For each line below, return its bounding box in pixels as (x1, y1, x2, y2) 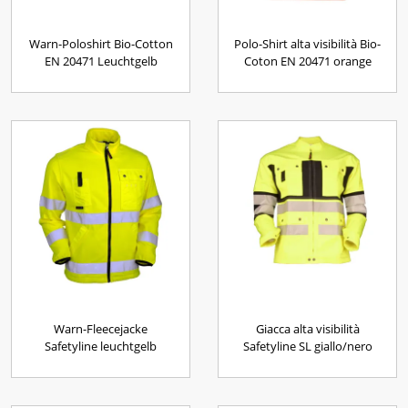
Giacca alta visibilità (255, 321, 360, 338)
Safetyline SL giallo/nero (242, 338, 372, 355)
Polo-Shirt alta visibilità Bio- (234, 36, 381, 53)
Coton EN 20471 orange (243, 53, 372, 70)
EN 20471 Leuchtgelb (44, 53, 158, 70)
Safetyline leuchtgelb (45, 338, 157, 355)
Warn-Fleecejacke (54, 321, 148, 338)
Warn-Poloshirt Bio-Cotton (28, 36, 173, 53)
